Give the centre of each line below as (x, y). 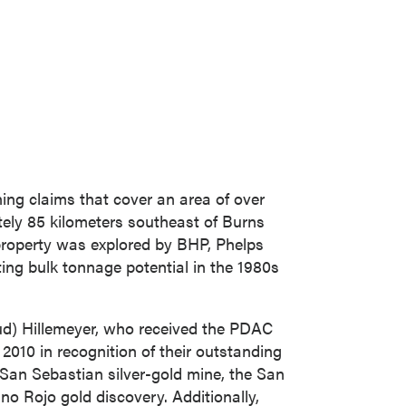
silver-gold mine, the (180, 373)
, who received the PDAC (184, 328)
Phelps (240, 243)
